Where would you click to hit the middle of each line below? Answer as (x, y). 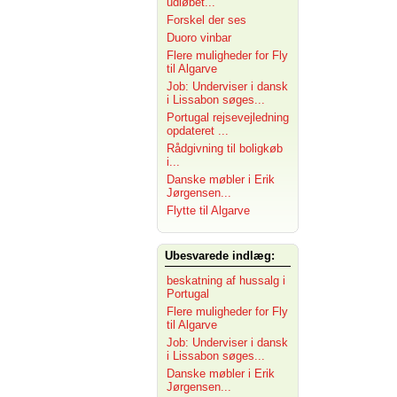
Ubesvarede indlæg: (220, 256)
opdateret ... (198, 131)
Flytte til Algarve (208, 210)
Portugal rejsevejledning (228, 117)
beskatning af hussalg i (226, 280)
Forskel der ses (206, 20)
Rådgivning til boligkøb (225, 148)
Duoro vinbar (199, 38)
